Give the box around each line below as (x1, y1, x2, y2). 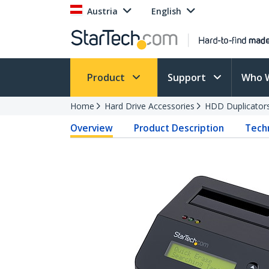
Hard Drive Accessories (104, 100, 195, 112)
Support (168, 71, 208, 84)
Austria (87, 5, 118, 17)
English (151, 5, 181, 17)
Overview (70, 121, 113, 134)
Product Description (134, 121, 225, 134)
